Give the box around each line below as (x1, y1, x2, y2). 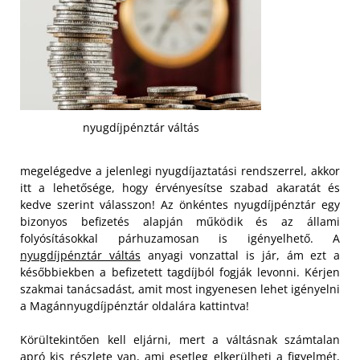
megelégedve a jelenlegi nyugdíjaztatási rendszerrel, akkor (20, 162, 340, 178)
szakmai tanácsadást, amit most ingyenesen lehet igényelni (20, 280, 340, 297)
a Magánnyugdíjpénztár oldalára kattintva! (20, 297, 249, 313)
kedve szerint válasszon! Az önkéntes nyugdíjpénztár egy (20, 196, 340, 212)
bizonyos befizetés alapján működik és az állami (20, 213, 340, 229)
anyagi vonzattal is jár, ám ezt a (140, 247, 340, 263)
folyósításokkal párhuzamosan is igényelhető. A (20, 230, 340, 246)
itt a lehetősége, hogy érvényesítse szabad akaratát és (20, 179, 340, 195)
